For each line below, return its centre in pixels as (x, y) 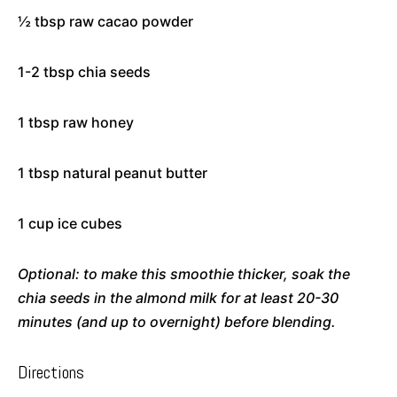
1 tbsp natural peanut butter (113, 172)
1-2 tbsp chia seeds (84, 71)
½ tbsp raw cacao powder (105, 21)
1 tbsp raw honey (76, 122)
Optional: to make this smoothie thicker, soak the (184, 273)
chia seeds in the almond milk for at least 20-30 (178, 297)
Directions (51, 372)
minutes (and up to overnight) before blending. (177, 321)
